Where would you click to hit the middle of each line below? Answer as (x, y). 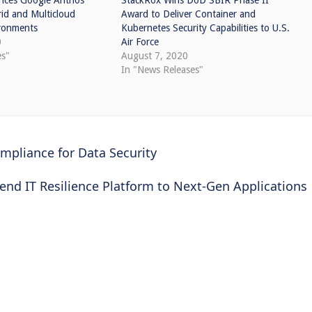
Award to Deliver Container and (188, 14)
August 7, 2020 (154, 56)
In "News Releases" (162, 70)
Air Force (140, 42)
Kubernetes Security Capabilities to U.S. (205, 28)
